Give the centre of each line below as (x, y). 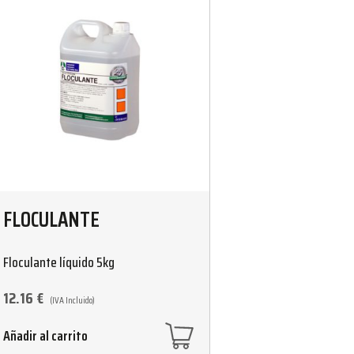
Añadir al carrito (45, 335)
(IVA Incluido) (72, 299)
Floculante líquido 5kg (58, 262)
